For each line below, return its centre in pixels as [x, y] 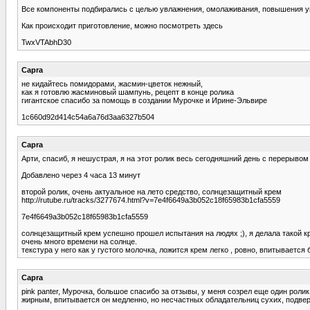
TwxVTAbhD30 [46, 42]
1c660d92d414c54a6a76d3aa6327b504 [88, 117]
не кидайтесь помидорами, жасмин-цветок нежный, [112, 83]
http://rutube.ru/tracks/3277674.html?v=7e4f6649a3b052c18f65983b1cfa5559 [151, 200]
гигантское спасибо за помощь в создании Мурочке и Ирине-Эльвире [144, 100]
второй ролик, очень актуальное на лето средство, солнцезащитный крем [152, 191]
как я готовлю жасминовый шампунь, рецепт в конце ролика [128, 92]
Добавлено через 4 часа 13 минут [81, 175]
